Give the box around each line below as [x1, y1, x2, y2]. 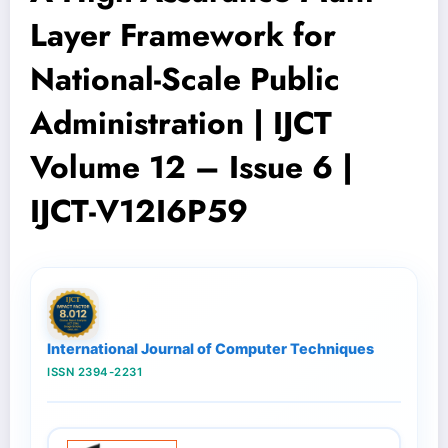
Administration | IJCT [30, 100, 332, 147]
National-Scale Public [30, 56, 340, 103]
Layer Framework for [30, 12, 336, 59]
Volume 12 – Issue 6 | [30, 144, 353, 191]
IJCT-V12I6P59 [30, 188, 248, 235]
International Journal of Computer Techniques [47, 340, 374, 358]
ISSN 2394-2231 [47, 365, 142, 380]
